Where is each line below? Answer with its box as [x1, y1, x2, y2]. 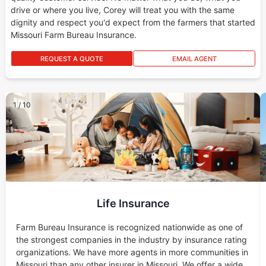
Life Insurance [96, 197, 170, 210]
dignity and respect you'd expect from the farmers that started [10, 17, 255, 28]
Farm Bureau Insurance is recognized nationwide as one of [15, 222, 243, 233]
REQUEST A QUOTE [40, 55, 103, 64]
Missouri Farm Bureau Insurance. [10, 30, 137, 40]
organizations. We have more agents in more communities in [15, 247, 248, 258]
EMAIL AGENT [172, 55, 217, 64]
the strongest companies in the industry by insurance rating [15, 235, 247, 245]
